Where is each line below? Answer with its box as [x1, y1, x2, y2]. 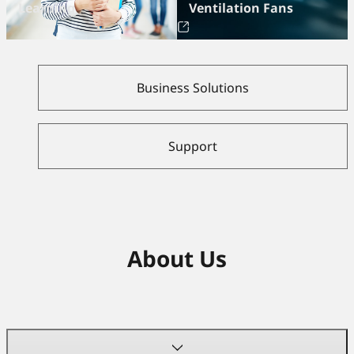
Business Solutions [137, 79, 249, 97]
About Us [127, 243, 227, 273]
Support [168, 137, 217, 156]
